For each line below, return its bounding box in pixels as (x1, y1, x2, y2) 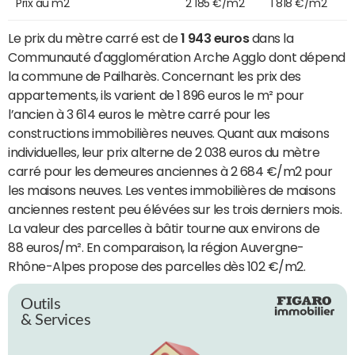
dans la (249, 31, 294, 44)
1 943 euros (180, 31, 250, 44)
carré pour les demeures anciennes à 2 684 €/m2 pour (8, 164, 333, 177)
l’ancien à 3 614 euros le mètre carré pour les (8, 107, 270, 120)
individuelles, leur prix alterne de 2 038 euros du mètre (8, 145, 320, 158)
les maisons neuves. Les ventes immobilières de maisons (8, 183, 336, 197)
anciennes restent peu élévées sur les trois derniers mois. (8, 202, 342, 216)
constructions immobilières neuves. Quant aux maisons (8, 126, 330, 139)
